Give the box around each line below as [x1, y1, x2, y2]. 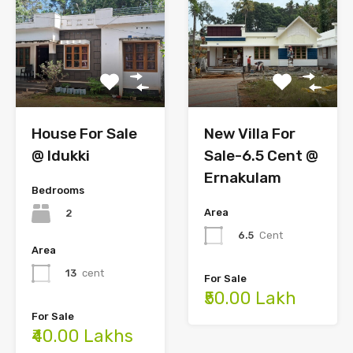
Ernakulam [204, 169, 281, 188]
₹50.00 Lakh [204, 288, 296, 310]
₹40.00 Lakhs [32, 325, 133, 347]
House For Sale [32, 124, 137, 143]
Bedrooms [32, 184, 84, 197]
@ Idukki [32, 147, 90, 165]
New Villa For [204, 124, 295, 143]
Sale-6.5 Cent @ [204, 147, 318, 165]
